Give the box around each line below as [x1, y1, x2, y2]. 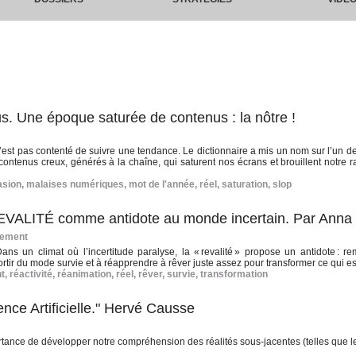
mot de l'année [129, 179, 195, 191]
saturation [222, 179, 268, 191]
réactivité [10, 269, 52, 281]
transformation [200, 269, 268, 281]
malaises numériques [26, 179, 124, 191]
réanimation [57, 269, 111, 281]
